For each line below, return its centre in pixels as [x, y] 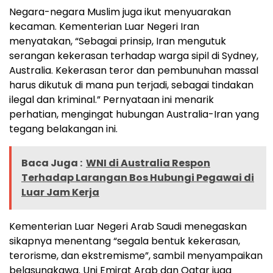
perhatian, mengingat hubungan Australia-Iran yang [134, 115]
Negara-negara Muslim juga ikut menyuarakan [120, 12]
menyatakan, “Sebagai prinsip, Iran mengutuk [118, 41]
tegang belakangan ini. [63, 129]
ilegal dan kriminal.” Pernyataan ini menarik [112, 100]
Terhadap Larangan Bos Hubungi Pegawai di [138, 178]
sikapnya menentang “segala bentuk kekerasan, [125, 241]
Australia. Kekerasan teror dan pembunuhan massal [134, 71]
